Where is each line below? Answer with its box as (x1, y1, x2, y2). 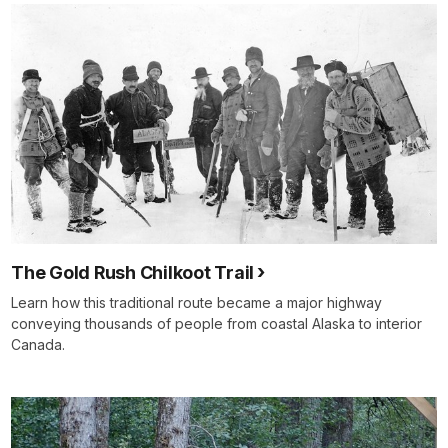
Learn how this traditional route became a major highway (11, 293, 382, 311)
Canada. (11, 335, 65, 353)
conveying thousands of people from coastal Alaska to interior (11, 314, 422, 332)
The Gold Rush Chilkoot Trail (11, 261, 254, 283)
